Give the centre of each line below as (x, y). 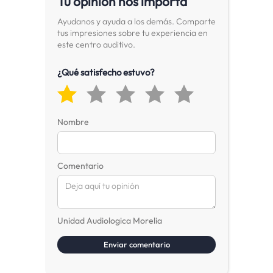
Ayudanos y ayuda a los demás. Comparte (136, 21)
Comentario (80, 166)
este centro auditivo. (96, 44)
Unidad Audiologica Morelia (110, 221)
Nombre (73, 122)
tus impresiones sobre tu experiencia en (133, 33)
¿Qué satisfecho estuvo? (106, 72)
